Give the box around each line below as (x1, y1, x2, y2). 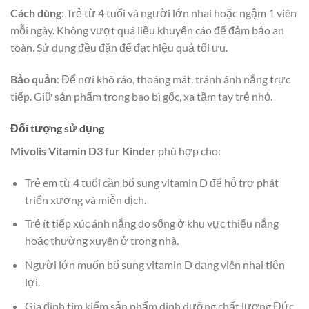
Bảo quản (10, 72, 57, 86)
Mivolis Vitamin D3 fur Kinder (10, 144, 156, 158)
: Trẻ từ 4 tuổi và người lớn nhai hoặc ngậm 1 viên (61, 6, 297, 20)
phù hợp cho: (156, 144, 221, 158)
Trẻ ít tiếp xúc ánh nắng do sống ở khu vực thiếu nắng (24, 217, 279, 230)
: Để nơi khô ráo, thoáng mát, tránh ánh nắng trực (57, 72, 290, 86)
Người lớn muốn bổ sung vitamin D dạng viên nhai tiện (24, 258, 285, 271)
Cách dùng (10, 6, 61, 20)
